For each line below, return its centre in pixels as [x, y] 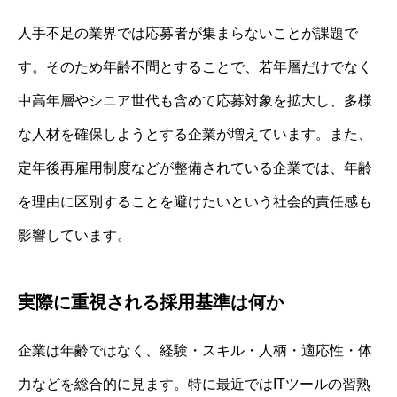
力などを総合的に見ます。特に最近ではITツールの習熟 [194, 384]
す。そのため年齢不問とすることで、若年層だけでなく [195, 66]
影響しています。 [74, 235]
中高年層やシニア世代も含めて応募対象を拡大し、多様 [195, 100]
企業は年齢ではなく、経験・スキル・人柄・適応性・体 [195, 350]
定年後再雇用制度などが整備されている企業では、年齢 [195, 167]
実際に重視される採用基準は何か [151, 302]
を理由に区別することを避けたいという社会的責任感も [195, 201]
